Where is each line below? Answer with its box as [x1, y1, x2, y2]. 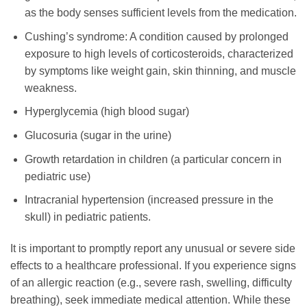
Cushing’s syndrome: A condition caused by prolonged [24, 30, 288, 42]
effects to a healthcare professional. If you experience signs [10, 259, 296, 271]
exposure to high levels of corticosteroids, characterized [24, 47, 293, 60]
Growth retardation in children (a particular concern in [24, 153, 282, 165]
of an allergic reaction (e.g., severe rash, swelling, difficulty [10, 276, 292, 288]
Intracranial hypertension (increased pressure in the [24, 194, 273, 206]
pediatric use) [24, 170, 90, 182]
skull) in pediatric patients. [24, 211, 151, 223]
